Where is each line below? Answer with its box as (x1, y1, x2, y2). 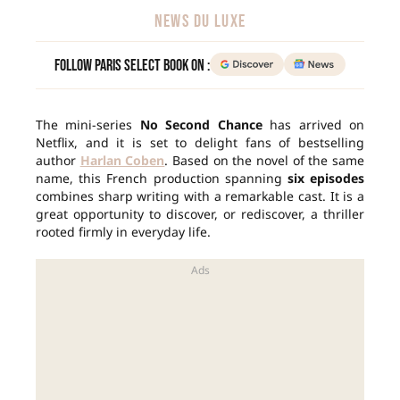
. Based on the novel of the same (164, 152, 365, 170)
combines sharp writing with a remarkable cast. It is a (36, 187, 364, 205)
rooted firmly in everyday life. (36, 223, 211, 241)
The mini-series (36, 116, 140, 134)
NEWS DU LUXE (154, 11, 246, 33)
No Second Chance (139, 116, 262, 134)
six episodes (287, 170, 365, 187)
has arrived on (262, 116, 365, 134)
